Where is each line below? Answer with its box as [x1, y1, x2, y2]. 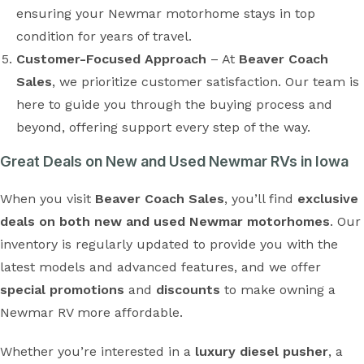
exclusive [297, 191, 358, 206]
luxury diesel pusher [195, 344, 328, 359]
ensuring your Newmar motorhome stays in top [16, 6, 315, 21]
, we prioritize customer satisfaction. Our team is [52, 74, 359, 89]
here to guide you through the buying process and [16, 97, 332, 112]
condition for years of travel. [16, 28, 192, 44]
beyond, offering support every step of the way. [16, 119, 310, 135]
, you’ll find [224, 191, 297, 206]
